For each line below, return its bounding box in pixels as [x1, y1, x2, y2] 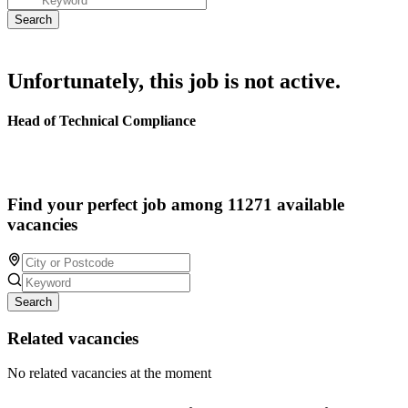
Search [15, 294, 52, 309]
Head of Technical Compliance [7, 113, 196, 129]
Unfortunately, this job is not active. [7, 69, 341, 93]
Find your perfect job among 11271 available [7, 195, 344, 215]
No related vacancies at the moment [7, 365, 211, 382]
